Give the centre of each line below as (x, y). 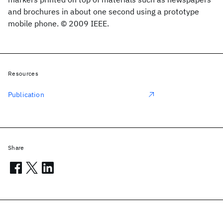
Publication (26, 95)
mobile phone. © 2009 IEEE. (58, 23)
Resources (23, 73)
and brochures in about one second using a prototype (104, 11)
